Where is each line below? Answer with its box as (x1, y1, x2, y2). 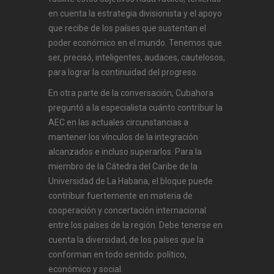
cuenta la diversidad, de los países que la (48, 235, 204, 245)
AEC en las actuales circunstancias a (48, 117, 188, 128)
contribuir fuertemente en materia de (48, 191, 193, 201)
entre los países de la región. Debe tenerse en (48, 220, 223, 231)
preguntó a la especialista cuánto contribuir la (48, 103, 223, 113)
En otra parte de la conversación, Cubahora (48, 88, 213, 98)
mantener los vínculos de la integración (48, 132, 198, 143)
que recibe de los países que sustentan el (48, 23, 206, 34)
